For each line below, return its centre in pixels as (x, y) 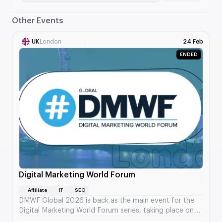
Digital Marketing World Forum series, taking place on (106, 210)
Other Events (38, 21)
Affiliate (37, 190)
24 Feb (193, 41)
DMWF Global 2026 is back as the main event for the (107, 200)
